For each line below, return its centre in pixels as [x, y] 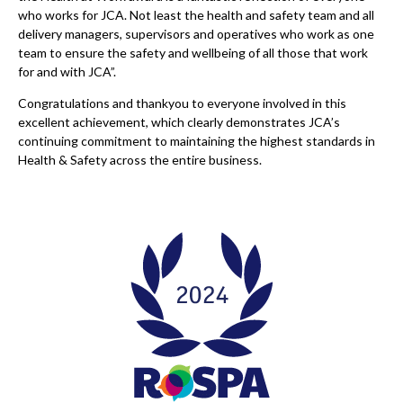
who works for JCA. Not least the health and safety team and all [196, 15]
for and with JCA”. [67, 72]
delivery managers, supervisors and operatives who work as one [196, 34]
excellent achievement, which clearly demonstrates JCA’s [179, 122]
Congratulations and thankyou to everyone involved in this [182, 103]
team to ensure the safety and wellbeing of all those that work [193, 53]
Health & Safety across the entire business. [144, 160]
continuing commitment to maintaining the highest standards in [197, 141]
